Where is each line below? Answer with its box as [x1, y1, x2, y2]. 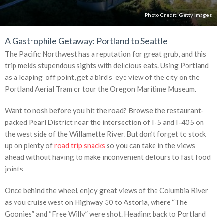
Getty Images [179, 11, 212, 18]
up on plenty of [5, 140, 54, 150]
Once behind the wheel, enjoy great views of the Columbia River [5, 186, 208, 195]
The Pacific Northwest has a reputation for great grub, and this [5, 49, 206, 58]
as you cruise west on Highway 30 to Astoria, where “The [5, 197, 187, 206]
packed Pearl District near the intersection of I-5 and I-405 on [5, 117, 204, 126]
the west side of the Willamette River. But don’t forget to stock [5, 129, 206, 138]
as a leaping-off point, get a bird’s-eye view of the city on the [5, 72, 200, 81]
